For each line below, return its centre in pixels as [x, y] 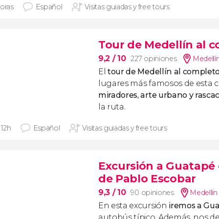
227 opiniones [154, 59]
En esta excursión [134, 206]
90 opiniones [152, 193]
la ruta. [112, 107]
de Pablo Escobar [147, 179]
